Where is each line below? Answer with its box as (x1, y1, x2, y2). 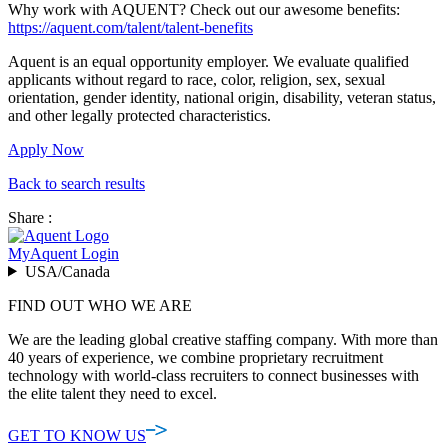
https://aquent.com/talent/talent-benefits (8, 18, 253, 36)
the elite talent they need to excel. (8, 384, 217, 402)
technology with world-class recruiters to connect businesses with (8, 366, 419, 384)
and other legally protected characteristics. (8, 106, 271, 124)
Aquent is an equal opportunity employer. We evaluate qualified (8, 52, 409, 70)
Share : (8, 208, 52, 226)
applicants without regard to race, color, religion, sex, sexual (8, 70, 385, 88)
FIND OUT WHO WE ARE (8, 296, 192, 314)
